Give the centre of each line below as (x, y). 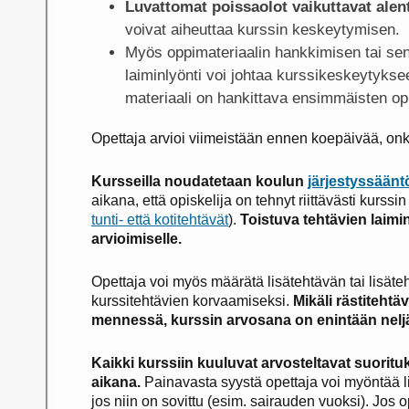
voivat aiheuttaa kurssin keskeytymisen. (262, 29)
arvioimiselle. (136, 238)
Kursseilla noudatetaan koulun (199, 181)
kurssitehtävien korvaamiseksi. (192, 300)
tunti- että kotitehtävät (160, 219)
